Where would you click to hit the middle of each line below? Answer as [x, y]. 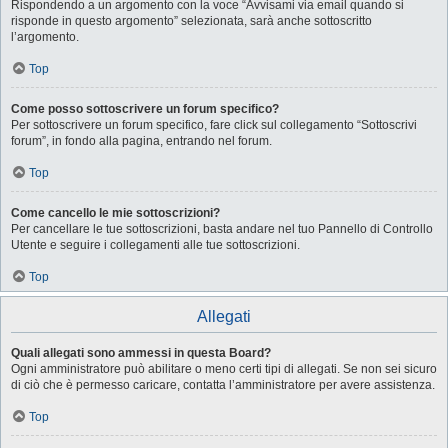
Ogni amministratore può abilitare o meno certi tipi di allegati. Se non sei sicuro [224, 369]
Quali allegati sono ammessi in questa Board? [141, 353]
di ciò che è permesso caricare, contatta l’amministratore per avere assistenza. [223, 385]
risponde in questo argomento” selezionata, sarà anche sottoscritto [191, 21]
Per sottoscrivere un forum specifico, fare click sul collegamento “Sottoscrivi [214, 125]
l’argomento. [45, 37]
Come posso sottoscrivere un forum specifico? [145, 109]
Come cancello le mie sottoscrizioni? [115, 213]
